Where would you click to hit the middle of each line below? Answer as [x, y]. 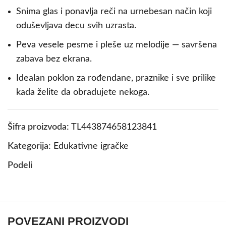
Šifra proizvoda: [39, 127]
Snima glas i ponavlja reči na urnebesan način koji [114, 11]
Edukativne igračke [91, 146]
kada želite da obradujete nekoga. [83, 92]
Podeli [20, 165]
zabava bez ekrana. [54, 59]
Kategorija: [29, 146]
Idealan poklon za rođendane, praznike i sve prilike [116, 78]
